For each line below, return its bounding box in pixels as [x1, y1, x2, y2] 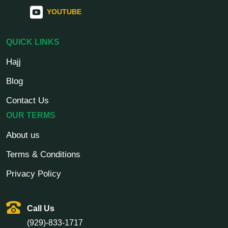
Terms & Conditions [6, 149, 80, 159]
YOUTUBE [47, 8, 81, 16]
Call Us [27, 204, 55, 213]
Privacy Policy [6, 168, 61, 179]
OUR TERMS [6, 110, 55, 120]
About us [6, 130, 40, 140]
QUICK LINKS [6, 37, 60, 46]
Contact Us [6, 95, 49, 105]
